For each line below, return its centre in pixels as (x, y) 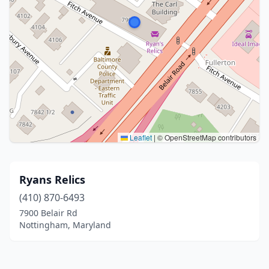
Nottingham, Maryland (65, 225)
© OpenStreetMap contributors (206, 137)
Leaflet (140, 137)
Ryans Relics (52, 180)
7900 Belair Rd (48, 213)
